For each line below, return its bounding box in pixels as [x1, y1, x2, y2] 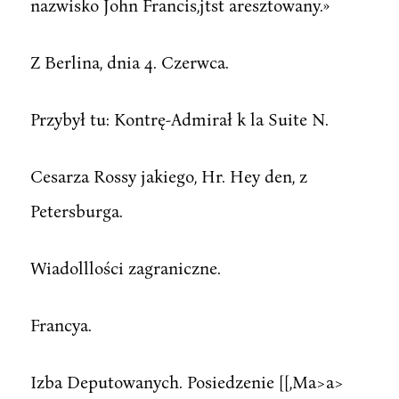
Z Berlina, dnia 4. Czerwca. [29, 51, 229, 72]
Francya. [29, 313, 92, 335]
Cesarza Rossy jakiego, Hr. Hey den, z [29, 165, 307, 186]
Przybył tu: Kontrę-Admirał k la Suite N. [29, 108, 329, 129]
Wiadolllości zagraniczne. [29, 256, 221, 278]
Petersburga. [29, 199, 123, 221]
